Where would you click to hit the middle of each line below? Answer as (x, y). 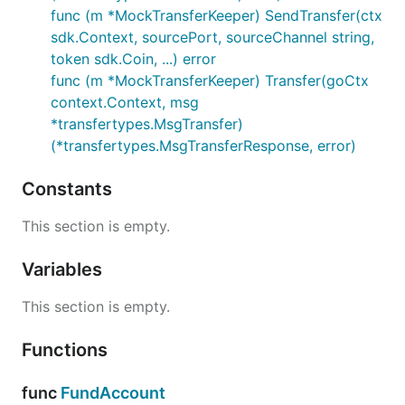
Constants (69, 189)
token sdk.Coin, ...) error (133, 59)
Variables (64, 269)
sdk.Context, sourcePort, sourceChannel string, (212, 37)
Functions (67, 350)
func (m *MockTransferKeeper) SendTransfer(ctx (217, 15)
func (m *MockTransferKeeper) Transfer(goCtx (210, 80)
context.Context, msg (125, 102)
